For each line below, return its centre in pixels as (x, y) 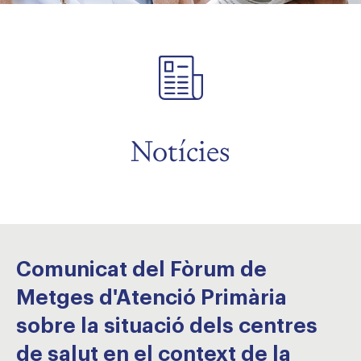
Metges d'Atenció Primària (151, 298)
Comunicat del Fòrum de (141, 270)
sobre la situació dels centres (167, 326)
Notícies (180, 151)
